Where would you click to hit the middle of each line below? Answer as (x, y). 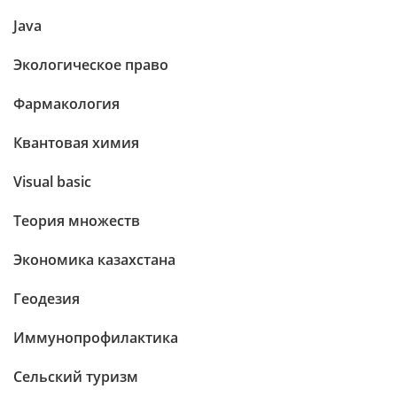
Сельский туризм (76, 377)
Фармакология (66, 104)
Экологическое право (91, 65)
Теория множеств (77, 221)
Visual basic (52, 182)
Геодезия (47, 299)
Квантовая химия (76, 143)
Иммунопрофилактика (96, 338)
